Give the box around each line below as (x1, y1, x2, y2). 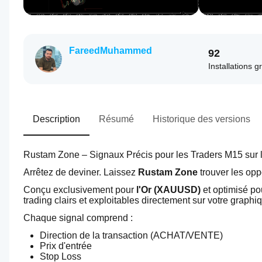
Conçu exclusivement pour (23, 185, 136, 195)
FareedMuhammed (69, 46, 152, 56)
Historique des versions (153, 114, 250, 124)
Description (33, 114, 80, 124)
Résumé (99, 114, 134, 124)
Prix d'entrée (40, 241, 92, 251)
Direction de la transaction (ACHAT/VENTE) (40, 230, 223, 240)
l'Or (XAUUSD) (136, 185, 201, 195)
